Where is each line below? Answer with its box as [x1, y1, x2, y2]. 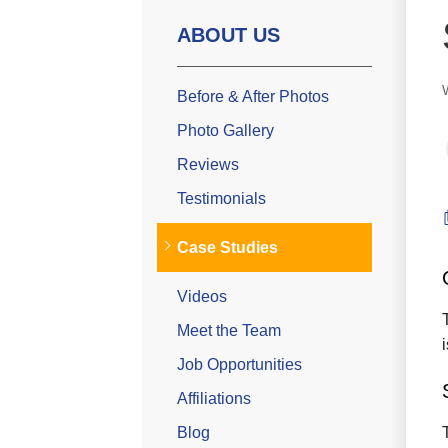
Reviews [177, 156, 239, 173]
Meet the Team [177, 322, 281, 339]
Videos [177, 288, 227, 305]
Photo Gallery [177, 122, 274, 139]
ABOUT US [177, 24, 280, 46]
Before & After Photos [177, 88, 329, 105]
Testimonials [177, 190, 266, 207]
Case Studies [177, 239, 278, 256]
